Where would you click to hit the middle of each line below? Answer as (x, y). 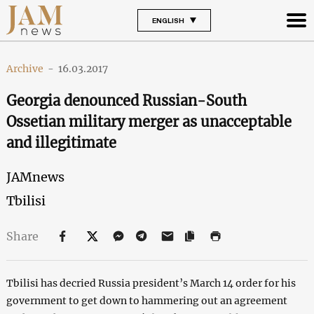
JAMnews (35, 177)
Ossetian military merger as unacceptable (149, 121)
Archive (25, 68)
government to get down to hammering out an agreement (146, 300)
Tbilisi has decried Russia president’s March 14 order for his (151, 283)
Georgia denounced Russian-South (126, 100)
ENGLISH (168, 20)
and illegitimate (61, 142)
